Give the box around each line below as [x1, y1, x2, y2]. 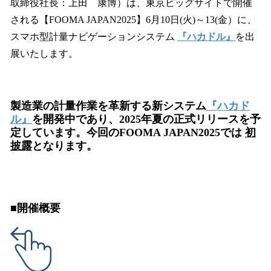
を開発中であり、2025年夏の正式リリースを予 [32, 113, 261, 125]
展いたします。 [10, 48, 78, 59]
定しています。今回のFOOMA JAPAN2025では [10, 126, 245, 139]
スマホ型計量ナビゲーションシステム [10, 31, 177, 42]
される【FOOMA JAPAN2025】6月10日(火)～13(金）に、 [10, 15, 256, 25]
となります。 [32, 139, 97, 152]
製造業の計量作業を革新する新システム [10, 99, 206, 112]
